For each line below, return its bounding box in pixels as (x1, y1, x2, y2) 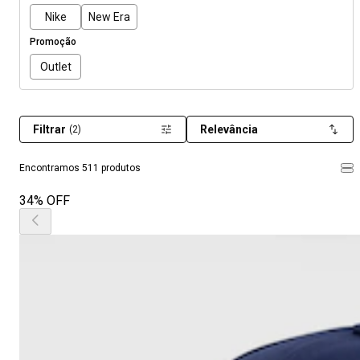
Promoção (30, 36, 76, 47)
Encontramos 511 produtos (19, 162, 141, 174)
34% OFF (19, 193, 70, 208)
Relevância (200, 123, 258, 136)
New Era (88, 10, 130, 23)
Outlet (39, 59, 72, 73)
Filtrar (33, 123, 66, 136)
